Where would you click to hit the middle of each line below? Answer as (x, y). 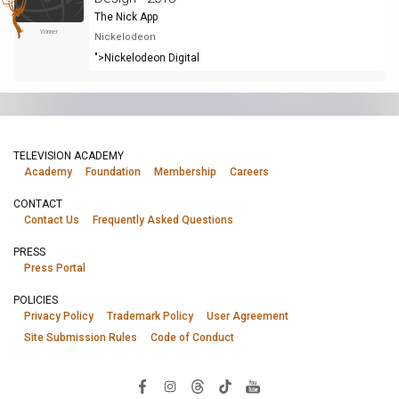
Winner (49, 32)
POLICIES (36, 300)
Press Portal (55, 268)
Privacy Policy (59, 316)
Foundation (113, 172)
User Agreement (248, 316)
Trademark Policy (150, 316)
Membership (185, 172)
